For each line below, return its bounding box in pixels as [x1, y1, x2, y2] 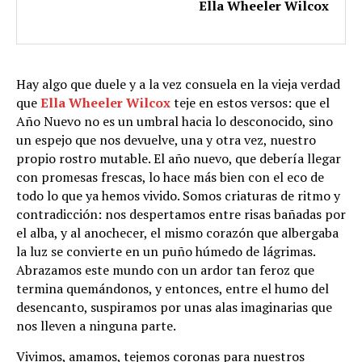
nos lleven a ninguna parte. [16, 316, 176, 335]
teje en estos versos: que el [170, 93, 330, 112]
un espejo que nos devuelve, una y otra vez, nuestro [16, 130, 316, 149]
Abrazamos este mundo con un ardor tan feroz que [16, 260, 314, 279]
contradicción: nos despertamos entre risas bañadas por [16, 204, 346, 223]
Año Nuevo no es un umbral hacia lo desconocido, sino [16, 112, 333, 130]
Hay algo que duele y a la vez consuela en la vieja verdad [16, 74, 340, 93]
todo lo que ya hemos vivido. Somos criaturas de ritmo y [16, 186, 340, 204]
